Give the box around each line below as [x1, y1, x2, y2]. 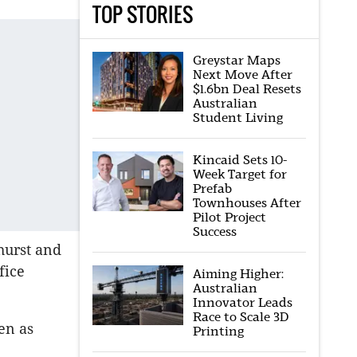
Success [192, 224, 237, 239]
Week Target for [192, 167, 287, 182]
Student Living [192, 110, 283, 125]
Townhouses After [192, 195, 301, 210]
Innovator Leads [192, 295, 292, 310]
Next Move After [192, 67, 292, 82]
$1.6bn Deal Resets [192, 81, 301, 96]
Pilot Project [192, 210, 266, 225]
